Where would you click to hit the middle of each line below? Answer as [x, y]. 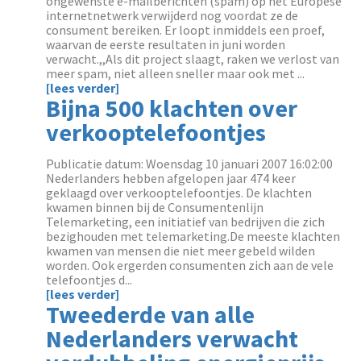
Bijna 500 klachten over [172, 108]
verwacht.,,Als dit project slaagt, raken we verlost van [193, 59]
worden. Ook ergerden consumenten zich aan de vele [190, 265]
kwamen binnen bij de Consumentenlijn [155, 207]
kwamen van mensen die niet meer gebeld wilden [181, 251]
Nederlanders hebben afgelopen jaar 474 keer [171, 178]
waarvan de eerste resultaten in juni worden [166, 44]
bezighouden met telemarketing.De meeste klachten [193, 236]
